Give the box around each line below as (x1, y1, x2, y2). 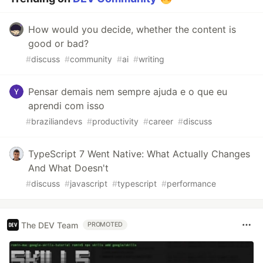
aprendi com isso (28, 100, 104, 112)
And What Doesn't (28, 162, 109, 174)
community (70, 54, 112, 65)
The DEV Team (21, 220, 78, 230)
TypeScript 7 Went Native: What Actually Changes (28, 148, 250, 160)
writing (139, 54, 164, 65)
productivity (92, 116, 139, 127)
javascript (70, 178, 107, 189)
